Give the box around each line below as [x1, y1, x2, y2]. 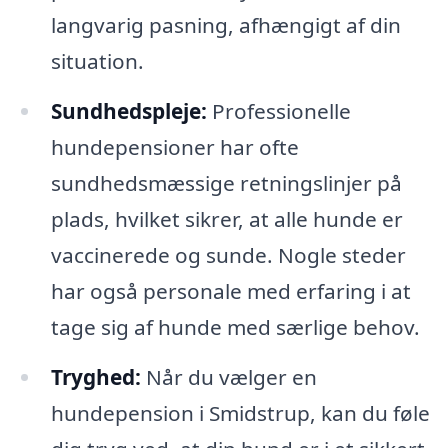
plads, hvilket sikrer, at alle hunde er [50, 204, 403, 233]
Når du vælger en [140, 362, 317, 391]
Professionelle [206, 96, 351, 125]
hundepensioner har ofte [50, 132, 299, 161]
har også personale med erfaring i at [50, 276, 411, 305]
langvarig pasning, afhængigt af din [50, 11, 401, 40]
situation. [50, 47, 144, 76]
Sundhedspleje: [50, 96, 207, 125]
